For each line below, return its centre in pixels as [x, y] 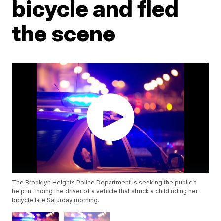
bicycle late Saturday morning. [56, 200]
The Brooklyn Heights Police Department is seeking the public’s [105, 183]
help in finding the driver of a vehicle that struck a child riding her [105, 191]
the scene [64, 33]
